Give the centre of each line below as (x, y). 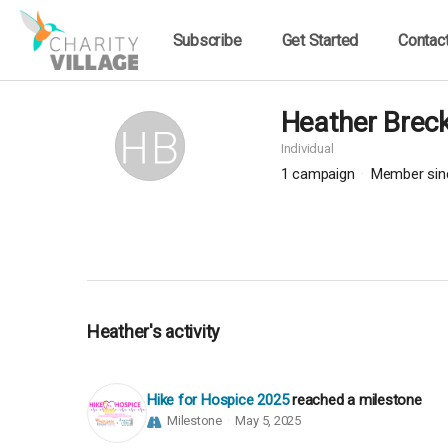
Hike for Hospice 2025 (218, 400)
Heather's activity (160, 331)
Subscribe (207, 40)
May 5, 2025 (268, 421)
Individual (307, 148)
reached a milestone (357, 400)
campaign (325, 174)
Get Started (320, 40)
